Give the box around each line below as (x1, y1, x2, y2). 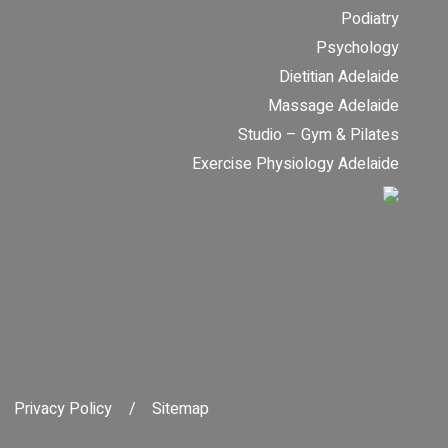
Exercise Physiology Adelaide (191, 152, 399, 177)
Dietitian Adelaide (278, 65, 399, 90)
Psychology (315, 36, 399, 61)
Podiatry (340, 7, 399, 32)
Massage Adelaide (267, 94, 399, 119)
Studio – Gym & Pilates (237, 123, 399, 148)
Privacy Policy (13, 396, 112, 421)
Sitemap (151, 396, 209, 421)
